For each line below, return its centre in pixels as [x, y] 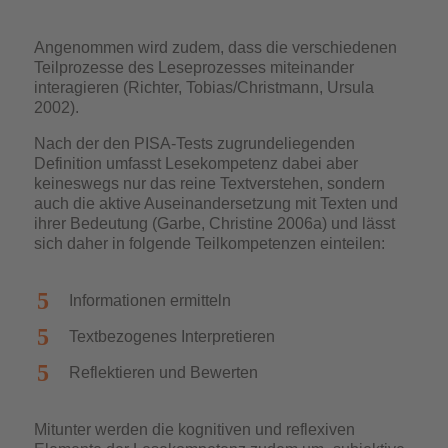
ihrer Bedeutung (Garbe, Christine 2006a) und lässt [215, 223]
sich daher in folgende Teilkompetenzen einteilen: [210, 243]
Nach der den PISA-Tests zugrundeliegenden [195, 143]
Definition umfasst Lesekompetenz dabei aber [196, 163]
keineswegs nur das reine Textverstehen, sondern [210, 183]
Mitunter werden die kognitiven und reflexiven [195, 429]
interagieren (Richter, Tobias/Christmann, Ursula [204, 87]
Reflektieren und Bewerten [164, 372]
